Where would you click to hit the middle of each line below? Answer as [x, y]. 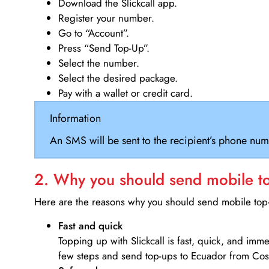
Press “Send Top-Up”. [104, 48]
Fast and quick [90, 225]
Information [75, 118]
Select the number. [99, 63]
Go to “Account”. [94, 33]
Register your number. [106, 18]
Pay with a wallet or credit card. [125, 93]
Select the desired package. [118, 78]
